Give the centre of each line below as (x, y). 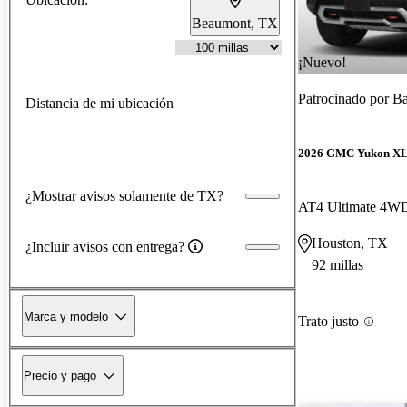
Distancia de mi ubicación (99, 103)
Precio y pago (60, 375)
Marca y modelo (66, 316)
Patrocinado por (345, 98)
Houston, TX (350, 243)
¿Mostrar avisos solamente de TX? (124, 195)
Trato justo (328, 322)
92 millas (338, 265)
